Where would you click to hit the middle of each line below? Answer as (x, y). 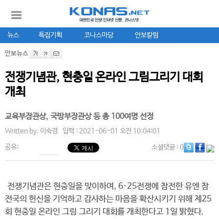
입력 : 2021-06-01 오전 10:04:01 (111, 131)
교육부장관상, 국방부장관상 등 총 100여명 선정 (79, 117)
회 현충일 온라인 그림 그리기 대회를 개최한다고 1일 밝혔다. (104, 212)
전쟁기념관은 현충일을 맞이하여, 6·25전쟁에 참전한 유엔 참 (107, 186)
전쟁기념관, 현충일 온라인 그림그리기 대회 (104, 77)
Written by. (22, 131)
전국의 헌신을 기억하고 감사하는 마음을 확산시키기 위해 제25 (108, 199)
